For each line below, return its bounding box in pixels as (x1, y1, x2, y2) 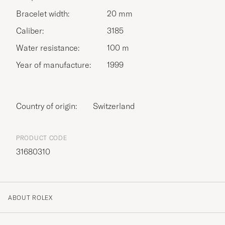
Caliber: (16, 26, 44, 36)
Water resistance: (16, 43, 79, 53)
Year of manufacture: (16, 60, 91, 70)
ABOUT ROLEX (8, 194, 53, 202)
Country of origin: (22, 101, 77, 111)
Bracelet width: (16, 9, 69, 19)
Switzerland (93, 101, 135, 111)
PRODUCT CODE (16, 134, 67, 142)
